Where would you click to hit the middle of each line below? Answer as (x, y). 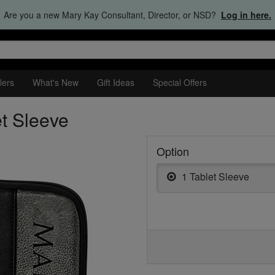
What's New (56, 82)
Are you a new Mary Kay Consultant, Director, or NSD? (110, 15)
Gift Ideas (116, 82)
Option (173, 151)
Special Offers (180, 82)
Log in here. (246, 15)
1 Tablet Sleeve (215, 176)
